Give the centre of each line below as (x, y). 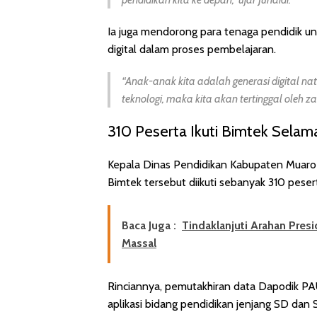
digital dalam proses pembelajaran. (192, 49)
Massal (139, 243)
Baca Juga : (149, 225)
